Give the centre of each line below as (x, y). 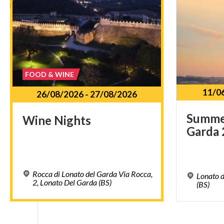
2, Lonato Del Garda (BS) (72, 182)
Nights (72, 120)
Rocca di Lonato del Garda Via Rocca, (92, 174)
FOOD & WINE (50, 74)
